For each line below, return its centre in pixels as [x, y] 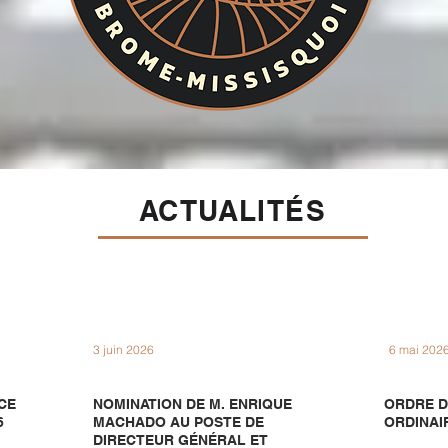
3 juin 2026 [123, 349]
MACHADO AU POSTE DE [178, 422]
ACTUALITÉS [232, 210]
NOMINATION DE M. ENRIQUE [192, 404]
